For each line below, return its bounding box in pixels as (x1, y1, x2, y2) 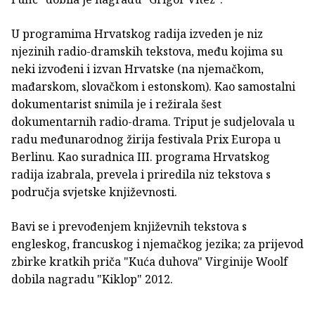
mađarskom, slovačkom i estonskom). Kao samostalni (11, 78, 295, 94)
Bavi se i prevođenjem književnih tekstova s (11, 218, 247, 234)
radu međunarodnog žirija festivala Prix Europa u (11, 131, 281, 147)
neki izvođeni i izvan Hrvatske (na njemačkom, (11, 60, 264, 77)
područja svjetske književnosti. (11, 184, 177, 200)
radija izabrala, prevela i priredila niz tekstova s (11, 166, 271, 182)
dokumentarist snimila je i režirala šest (11, 96, 221, 112)
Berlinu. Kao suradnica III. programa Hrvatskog (11, 148, 270, 165)
